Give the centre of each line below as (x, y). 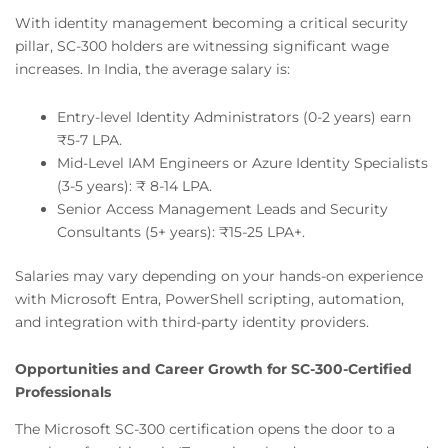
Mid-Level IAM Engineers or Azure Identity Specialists (242, 162)
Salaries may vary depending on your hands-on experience (219, 275)
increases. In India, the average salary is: (152, 69)
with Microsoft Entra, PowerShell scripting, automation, (209, 298)
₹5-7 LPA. (89, 139)
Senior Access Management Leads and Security (222, 208)
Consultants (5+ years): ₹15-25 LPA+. (181, 231)
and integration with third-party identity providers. (194, 321)
